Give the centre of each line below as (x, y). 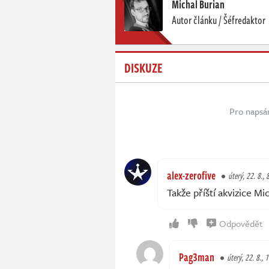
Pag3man (197, 257)
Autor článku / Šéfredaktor (219, 20)
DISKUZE (144, 68)
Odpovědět (241, 224)
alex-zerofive (191, 176)
